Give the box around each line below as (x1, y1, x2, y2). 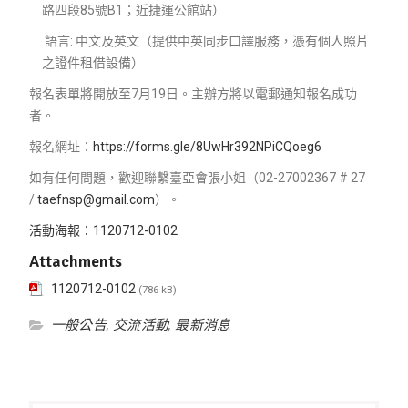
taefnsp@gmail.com (36, 191, 155, 207)
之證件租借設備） (41, 55, 144, 70)
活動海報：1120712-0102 (28, 222, 178, 238)
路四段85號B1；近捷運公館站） (41, 2, 225, 17)
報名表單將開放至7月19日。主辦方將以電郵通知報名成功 (28, 86, 357, 101)
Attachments (28, 250, 122, 271)
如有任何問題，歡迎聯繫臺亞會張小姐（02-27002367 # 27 (28, 169, 365, 185)
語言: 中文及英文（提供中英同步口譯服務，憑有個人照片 (41, 33, 369, 48)
